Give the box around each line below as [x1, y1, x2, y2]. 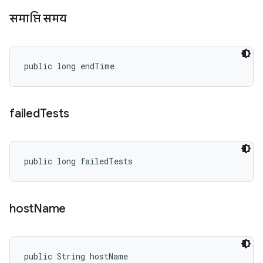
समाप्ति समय [9, 11, 66, 26]
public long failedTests [24, 156, 133, 167]
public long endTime [24, 60, 114, 72]
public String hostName [24, 251, 128, 262]
